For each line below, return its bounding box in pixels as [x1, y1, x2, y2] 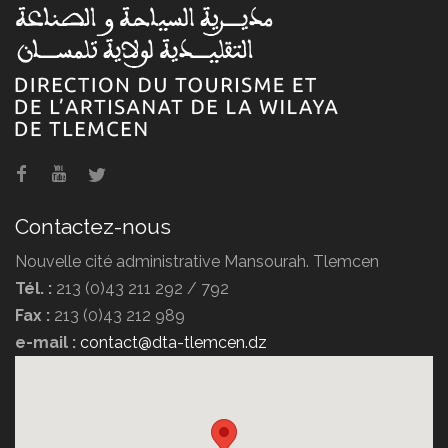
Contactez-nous [15, 213, 171, 239]
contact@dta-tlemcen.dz [80, 332, 267, 352]
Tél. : [15, 278, 56, 298]
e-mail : [15, 332, 80, 352]
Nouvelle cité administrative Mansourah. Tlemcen [15, 251, 379, 271]
